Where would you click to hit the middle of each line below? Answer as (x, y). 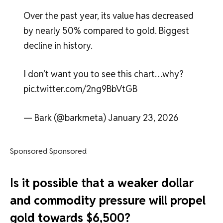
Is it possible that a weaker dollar (102, 183)
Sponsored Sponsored (48, 151)
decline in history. (58, 45)
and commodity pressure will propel (108, 200)
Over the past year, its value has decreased (108, 15)
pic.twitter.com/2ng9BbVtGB (80, 89)
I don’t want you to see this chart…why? (103, 74)
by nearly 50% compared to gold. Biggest (106, 30)
